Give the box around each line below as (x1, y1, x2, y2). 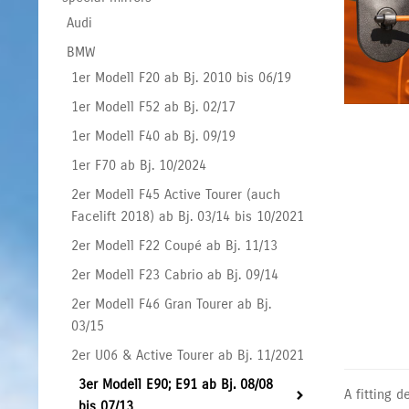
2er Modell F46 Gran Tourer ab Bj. (71, 295, 272, 312)
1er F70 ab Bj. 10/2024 (71, 156, 207, 173)
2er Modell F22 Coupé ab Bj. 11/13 (71, 236, 278, 254)
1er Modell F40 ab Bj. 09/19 (71, 127, 236, 144)
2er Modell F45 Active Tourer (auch (71, 185, 281, 203)
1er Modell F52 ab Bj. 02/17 (71, 98, 236, 115)
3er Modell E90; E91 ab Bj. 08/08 (79, 375, 274, 393)
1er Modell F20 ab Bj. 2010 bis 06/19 (71, 68, 292, 86)
